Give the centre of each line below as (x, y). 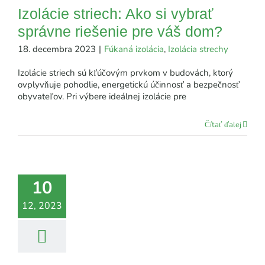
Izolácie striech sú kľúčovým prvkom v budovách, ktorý (125, 72)
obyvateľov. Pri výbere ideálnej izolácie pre (102, 96)
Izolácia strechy (198, 49)
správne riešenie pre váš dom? (120, 31)
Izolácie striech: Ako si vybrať (115, 13)
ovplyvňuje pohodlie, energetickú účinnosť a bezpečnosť (129, 84)
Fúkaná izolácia (134, 49)
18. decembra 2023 (57, 49)
